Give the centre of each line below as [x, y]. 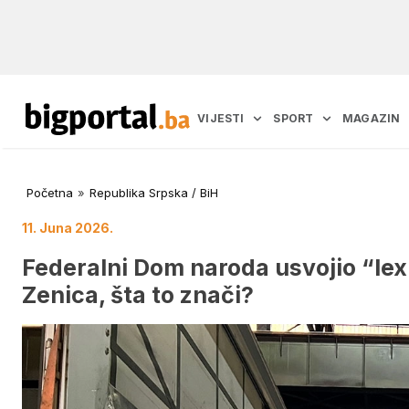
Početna [50, 193]
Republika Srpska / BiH [154, 193]
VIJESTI [221, 119]
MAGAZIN [372, 119]
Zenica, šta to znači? [138, 294]
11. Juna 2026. [68, 228]
